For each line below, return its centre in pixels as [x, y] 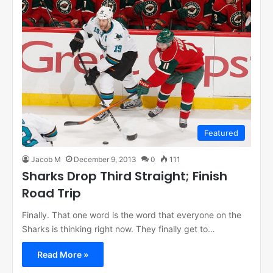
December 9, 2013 [105, 160]
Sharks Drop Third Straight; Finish [125, 176]
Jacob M [46, 160]
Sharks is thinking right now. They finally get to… [119, 229]
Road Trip [51, 193]
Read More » [63, 255]
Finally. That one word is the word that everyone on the [132, 215]
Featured [221, 133]
